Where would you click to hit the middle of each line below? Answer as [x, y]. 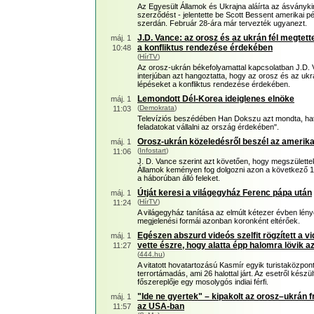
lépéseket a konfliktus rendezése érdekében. [214, 84]
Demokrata [157, 108]
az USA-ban [161, 306]
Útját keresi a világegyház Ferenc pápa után [225, 193]
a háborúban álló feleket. [179, 178]
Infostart [153, 150]
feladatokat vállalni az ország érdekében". [208, 127]
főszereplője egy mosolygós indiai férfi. [203, 282]
